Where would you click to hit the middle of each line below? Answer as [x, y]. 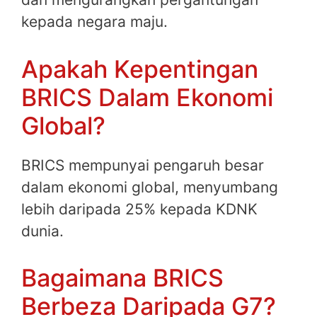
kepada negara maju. [94, 22]
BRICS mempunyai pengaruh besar [143, 165]
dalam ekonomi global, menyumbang [150, 187]
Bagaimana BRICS [122, 278]
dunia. [42, 231]
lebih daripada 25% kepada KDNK [139, 209]
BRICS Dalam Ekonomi [147, 97]
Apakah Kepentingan [140, 69]
